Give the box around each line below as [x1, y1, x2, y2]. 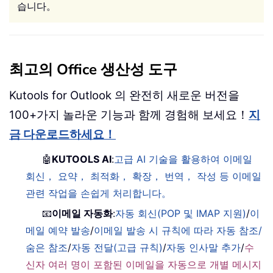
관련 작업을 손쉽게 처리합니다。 [26, 187, 172, 200]
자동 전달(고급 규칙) [71, 241, 163, 254]
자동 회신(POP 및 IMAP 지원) [115, 207, 247, 220]
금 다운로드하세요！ [9, 127, 116, 142]
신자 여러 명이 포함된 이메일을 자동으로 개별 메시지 [26, 258, 262, 271]
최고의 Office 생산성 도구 [9, 60, 177, 80]
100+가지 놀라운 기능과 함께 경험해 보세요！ [9, 108, 249, 122]
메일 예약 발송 [26, 224, 91, 237]
